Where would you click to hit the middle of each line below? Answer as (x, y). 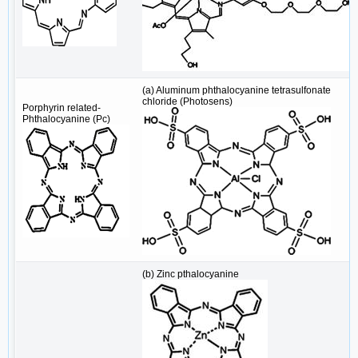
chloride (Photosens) (187, 102)
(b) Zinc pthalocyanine (191, 274)
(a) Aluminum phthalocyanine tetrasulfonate (237, 91)
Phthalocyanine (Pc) (66, 119)
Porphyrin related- (62, 108)
